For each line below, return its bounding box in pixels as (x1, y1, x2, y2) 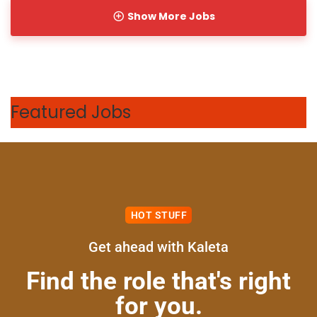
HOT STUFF (130, 209, 188, 221)
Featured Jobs (11, 100, 131, 125)
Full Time (42, 253, 83, 267)
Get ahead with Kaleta (88, 238, 229, 256)
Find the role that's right (26, 267, 291, 296)
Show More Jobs (127, 9, 215, 24)
